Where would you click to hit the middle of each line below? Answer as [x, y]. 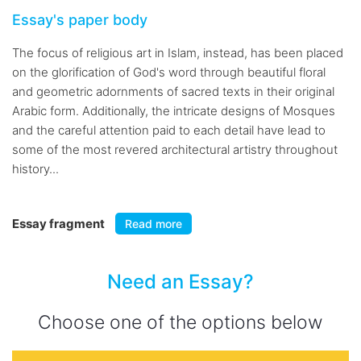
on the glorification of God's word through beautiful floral [169, 72]
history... [35, 169]
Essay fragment [60, 224]
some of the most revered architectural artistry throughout [175, 149]
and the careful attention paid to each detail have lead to [169, 130]
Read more [154, 224]
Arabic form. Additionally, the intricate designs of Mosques [174, 111]
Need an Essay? [180, 282]
